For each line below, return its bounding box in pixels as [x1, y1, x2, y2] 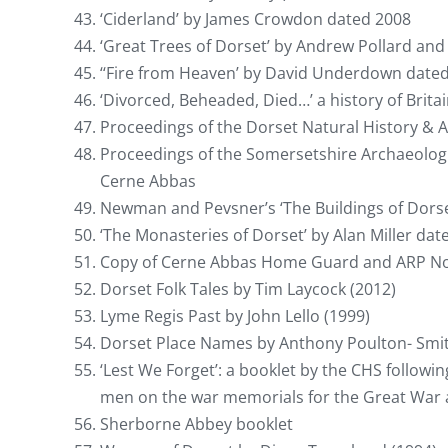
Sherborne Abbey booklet [100, 412, 293, 435]
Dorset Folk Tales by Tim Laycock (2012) [100, 277, 396, 300]
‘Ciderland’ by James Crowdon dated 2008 [100, 7, 411, 30]
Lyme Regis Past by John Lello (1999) [100, 304, 370, 327]
